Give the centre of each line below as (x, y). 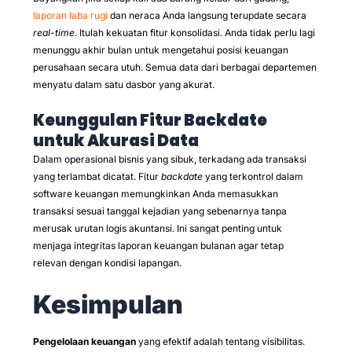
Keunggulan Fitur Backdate (150, 120)
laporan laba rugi (70, 15)
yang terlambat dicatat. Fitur (97, 176)
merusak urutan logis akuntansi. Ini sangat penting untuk (158, 228)
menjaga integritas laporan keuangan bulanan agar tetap (158, 245)
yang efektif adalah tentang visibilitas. (220, 341)
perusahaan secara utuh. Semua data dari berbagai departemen (175, 67)
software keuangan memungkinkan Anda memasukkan (156, 193)
